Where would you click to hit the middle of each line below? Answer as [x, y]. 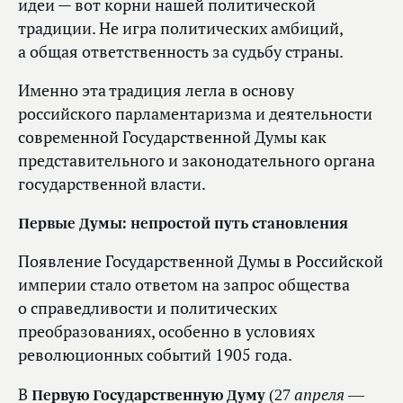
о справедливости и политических [148, 309]
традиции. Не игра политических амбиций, [180, 29]
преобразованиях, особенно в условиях [166, 332]
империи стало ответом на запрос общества [184, 285]
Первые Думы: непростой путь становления [183, 223]
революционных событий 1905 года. [155, 355]
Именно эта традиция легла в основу [156, 91]
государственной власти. [112, 184]
